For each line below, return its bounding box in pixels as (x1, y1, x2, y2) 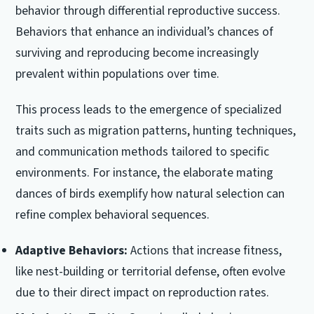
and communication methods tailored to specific (15, 143, 270, 161)
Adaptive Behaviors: (15, 242, 128, 260)
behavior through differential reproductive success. (15, 2, 281, 20)
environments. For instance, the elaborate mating (15, 164, 274, 182)
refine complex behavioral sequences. (15, 206, 210, 224)
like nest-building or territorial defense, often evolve (15, 263, 286, 281)
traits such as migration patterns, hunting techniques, (15, 122, 296, 140)
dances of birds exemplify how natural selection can (15, 185, 285, 203)
